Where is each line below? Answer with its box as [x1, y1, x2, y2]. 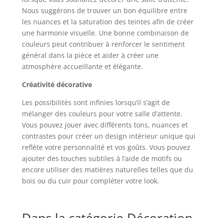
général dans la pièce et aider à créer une [21, 50, 159, 60]
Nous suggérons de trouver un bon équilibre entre [21, 5, 187, 15]
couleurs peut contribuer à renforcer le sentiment [21, 39, 185, 49]
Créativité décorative [21, 79, 92, 89]
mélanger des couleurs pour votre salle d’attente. [21, 109, 182, 118]
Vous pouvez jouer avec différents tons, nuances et [21, 120, 188, 129]
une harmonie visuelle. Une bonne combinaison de [21, 28, 189, 37]
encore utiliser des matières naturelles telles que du [21, 164, 193, 174]
